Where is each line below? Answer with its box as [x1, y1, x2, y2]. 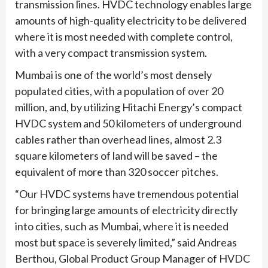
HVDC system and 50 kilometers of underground [15, 116, 242, 130]
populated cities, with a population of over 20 [15, 84, 223, 98]
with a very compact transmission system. [15, 45, 207, 59]
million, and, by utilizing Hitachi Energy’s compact [15, 100, 242, 114]
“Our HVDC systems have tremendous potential [15, 187, 239, 200]
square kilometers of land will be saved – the [15, 148, 218, 162]
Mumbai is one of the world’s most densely [15, 68, 212, 81]
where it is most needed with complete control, [15, 29, 233, 43]
